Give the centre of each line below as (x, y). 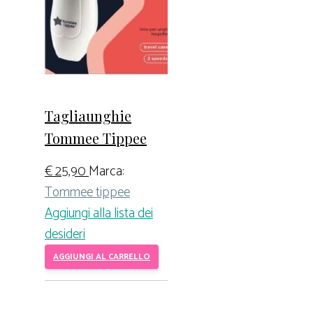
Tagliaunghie (88, 115)
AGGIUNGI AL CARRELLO (102, 256)
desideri (65, 234)
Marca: (107, 171)
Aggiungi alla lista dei (99, 213)
